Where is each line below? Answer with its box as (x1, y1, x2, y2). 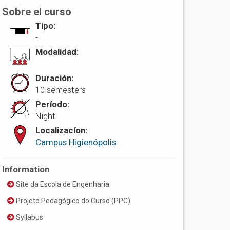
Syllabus (14, 213, 44, 222)
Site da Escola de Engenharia (14, 180, 110, 189)
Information (2, 164, 50, 175)
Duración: (35, 73, 74, 84)
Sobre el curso (2, 6, 72, 18)
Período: (35, 99, 70, 110)
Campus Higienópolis (35, 137, 117, 148)
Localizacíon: (35, 125, 88, 136)
